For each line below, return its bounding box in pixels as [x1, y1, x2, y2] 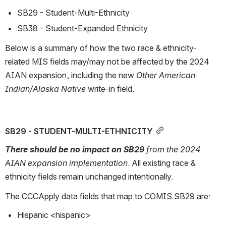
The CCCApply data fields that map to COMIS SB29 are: [5, 191, 212, 202]
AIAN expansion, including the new [5, 70, 136, 81]
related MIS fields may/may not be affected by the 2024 [5, 56, 209, 67]
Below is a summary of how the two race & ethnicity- [5, 43, 197, 53]
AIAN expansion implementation [5, 158, 128, 168]
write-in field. [88, 84, 134, 94]
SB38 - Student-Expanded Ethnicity [17, 23, 148, 34]
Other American [136, 70, 195, 81]
